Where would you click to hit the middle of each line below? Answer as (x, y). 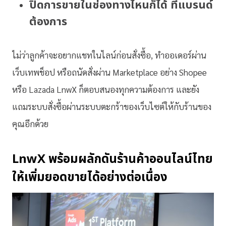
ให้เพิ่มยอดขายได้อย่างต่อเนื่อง (90, 178)
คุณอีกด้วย (30, 124)
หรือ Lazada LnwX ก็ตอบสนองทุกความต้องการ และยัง (106, 89)
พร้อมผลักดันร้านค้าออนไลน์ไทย (129, 159)
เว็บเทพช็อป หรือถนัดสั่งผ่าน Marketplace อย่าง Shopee (109, 72)
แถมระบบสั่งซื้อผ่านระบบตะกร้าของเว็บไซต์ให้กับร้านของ (112, 106)
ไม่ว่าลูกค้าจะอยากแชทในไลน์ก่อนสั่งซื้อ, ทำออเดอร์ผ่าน (109, 55)
